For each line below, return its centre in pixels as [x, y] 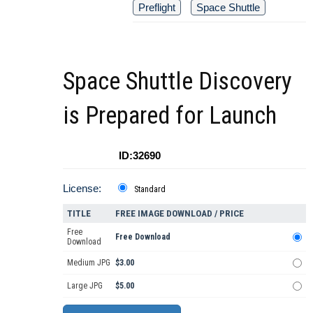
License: [82, 189]
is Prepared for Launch [170, 116]
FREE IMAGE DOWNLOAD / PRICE [180, 214]
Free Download [143, 237]
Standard [150, 190]
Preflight [157, 8]
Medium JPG [89, 263]
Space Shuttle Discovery [177, 82]
